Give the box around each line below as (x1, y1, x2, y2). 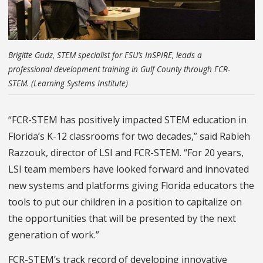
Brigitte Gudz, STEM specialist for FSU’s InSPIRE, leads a (8, 49, 202, 60)
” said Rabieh (194, 129, 250, 143)
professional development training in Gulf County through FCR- (8, 63, 230, 75)
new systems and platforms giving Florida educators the (8, 178, 254, 192)
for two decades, (122, 129, 194, 143)
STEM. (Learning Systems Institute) (8, 77, 128, 89)
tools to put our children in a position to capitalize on (8, 195, 242, 208)
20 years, (202, 146, 244, 159)
